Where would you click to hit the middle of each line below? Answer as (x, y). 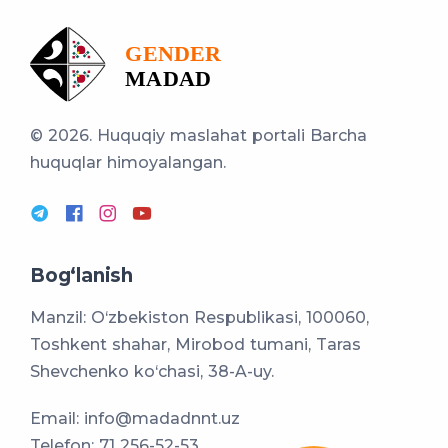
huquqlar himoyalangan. (128, 162)
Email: (57, 418)
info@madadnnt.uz (162, 418)
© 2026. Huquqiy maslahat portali (170, 135)
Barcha (338, 135)
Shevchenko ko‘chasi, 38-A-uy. (152, 371)
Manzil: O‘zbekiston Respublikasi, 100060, (199, 317)
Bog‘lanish (81, 275)
